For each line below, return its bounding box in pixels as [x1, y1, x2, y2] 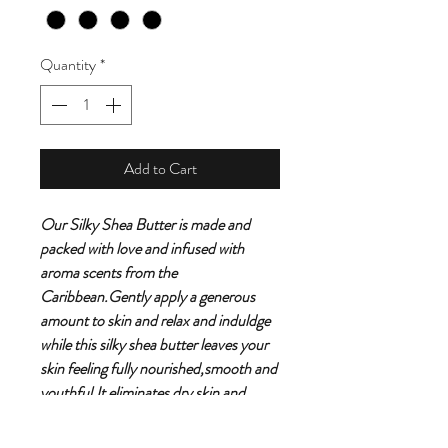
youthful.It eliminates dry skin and [40, 381, 245, 405]
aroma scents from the [40, 261, 177, 285]
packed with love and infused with [40, 237, 244, 261]
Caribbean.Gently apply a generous [40, 285, 255, 309]
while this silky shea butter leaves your [40, 333, 268, 357]
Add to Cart [123, 157, 197, 181]
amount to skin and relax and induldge [40, 309, 270, 333]
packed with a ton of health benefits [40, 405, 256, 429]
